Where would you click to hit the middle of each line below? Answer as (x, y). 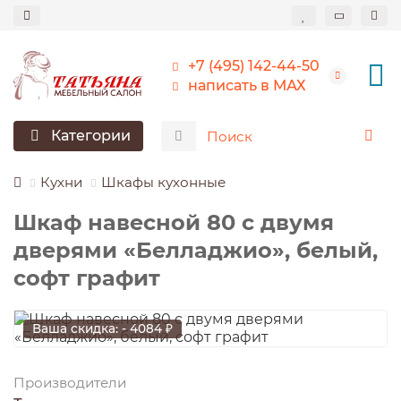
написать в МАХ (247, 85)
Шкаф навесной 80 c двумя (174, 223)
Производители (70, 383)
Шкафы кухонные (163, 183)
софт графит (87, 278)
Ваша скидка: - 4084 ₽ (102, 329)
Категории (91, 136)
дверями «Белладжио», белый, (196, 251)
